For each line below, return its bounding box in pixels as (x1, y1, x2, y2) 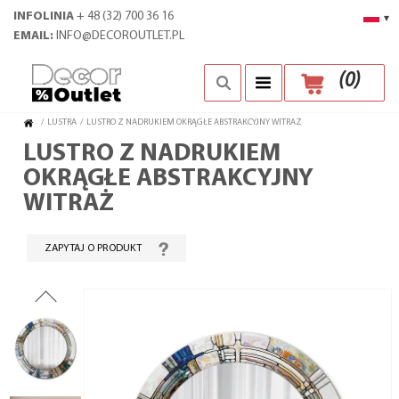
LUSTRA (47, 118, 77, 127)
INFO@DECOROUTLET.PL (56, 29, 184, 43)
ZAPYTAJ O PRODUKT (45, 243, 142, 254)
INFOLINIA (13, 10, 74, 23)
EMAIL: (13, 29, 53, 43)
